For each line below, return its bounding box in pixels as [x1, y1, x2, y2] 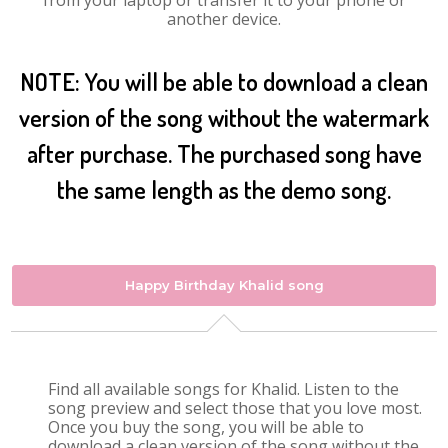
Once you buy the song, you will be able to [48, 416, 365, 438]
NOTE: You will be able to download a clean [20, 66, 428, 97]
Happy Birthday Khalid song [124, 277, 324, 293]
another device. [167, 8, 281, 30]
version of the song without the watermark [19, 102, 429, 133]
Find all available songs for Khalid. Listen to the [48, 378, 400, 400]
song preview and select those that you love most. [48, 397, 423, 419]
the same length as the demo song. [57, 174, 391, 205]
